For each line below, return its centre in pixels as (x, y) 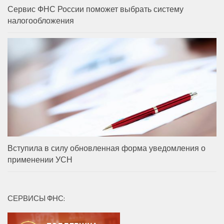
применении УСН (40, 159)
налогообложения (41, 20)
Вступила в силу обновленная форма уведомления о (106, 148)
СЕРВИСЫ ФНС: (36, 198)
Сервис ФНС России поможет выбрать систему (95, 9)
